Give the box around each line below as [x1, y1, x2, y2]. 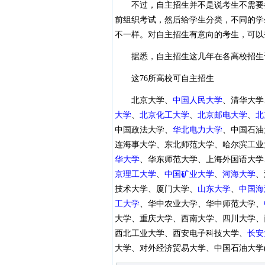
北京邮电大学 [197, 111, 247, 119]
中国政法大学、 [114, 125, 173, 134]
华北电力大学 [172, 125, 222, 134]
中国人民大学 [172, 96, 222, 105]
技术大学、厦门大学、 [114, 185, 198, 193]
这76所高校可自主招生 [114, 74, 214, 83]
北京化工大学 [139, 111, 189, 119]
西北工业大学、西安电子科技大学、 [114, 229, 247, 238]
